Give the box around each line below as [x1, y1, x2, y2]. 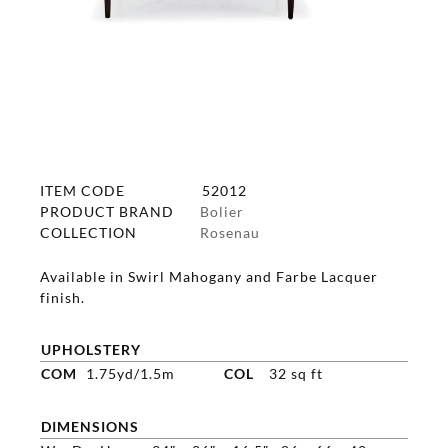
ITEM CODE [40, 181, 125, 199]
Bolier [200, 202, 244, 220]
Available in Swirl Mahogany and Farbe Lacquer [40, 267, 378, 285]
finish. [40, 288, 85, 306]
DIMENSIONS [41, 417, 139, 435]
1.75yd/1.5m [86, 364, 175, 382]
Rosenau [200, 223, 260, 241]
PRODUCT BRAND [40, 202, 174, 220]
